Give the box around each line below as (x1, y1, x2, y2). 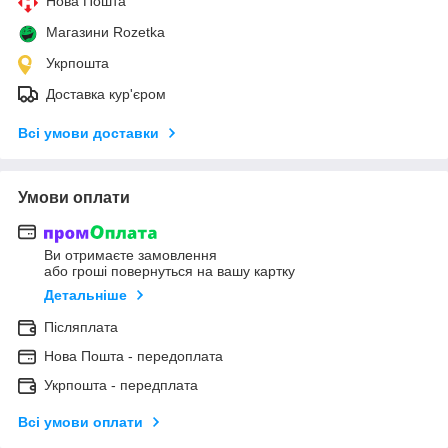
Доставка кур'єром (46, 85, 166, 102)
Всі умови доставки (18, 124, 159, 141)
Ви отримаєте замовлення (44, 247, 217, 264)
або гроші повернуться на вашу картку (44, 263, 295, 280)
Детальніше (44, 287, 127, 304)
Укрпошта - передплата (44, 377, 198, 394)
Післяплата (44, 319, 118, 336)
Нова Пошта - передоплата (44, 348, 223, 365)
